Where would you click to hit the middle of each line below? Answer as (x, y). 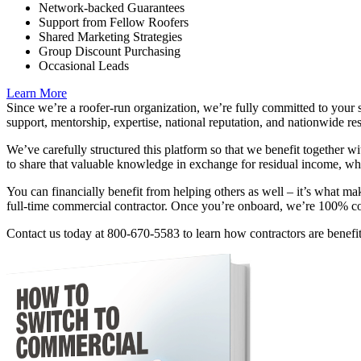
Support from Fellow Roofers (114, 22)
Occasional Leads (84, 65)
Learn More (37, 93)
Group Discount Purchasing (110, 51)
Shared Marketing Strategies (110, 36)
